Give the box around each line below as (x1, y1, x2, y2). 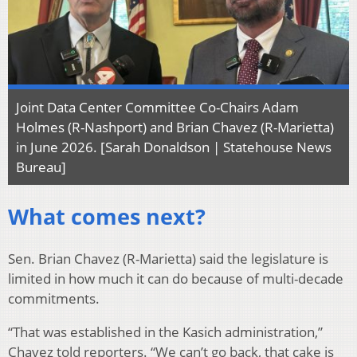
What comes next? (8, 202, 206, 232)
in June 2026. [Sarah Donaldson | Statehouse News (16, 137, 331, 156)
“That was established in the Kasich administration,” (8, 322, 323, 341)
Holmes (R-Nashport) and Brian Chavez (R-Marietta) (16, 117, 334, 136)
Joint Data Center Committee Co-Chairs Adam (16, 97, 299, 116)
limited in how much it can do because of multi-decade (8, 269, 343, 288)
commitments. (8, 288, 100, 308)
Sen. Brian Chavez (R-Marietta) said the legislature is (8, 249, 328, 268)
